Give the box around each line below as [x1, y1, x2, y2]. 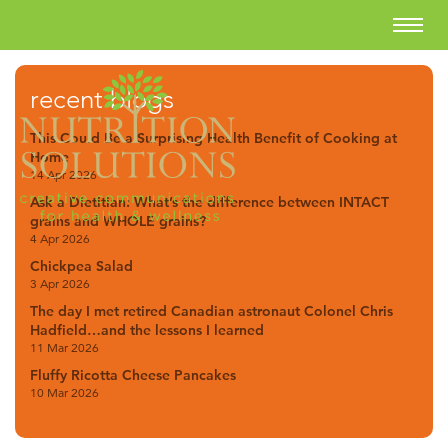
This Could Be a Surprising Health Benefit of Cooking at [30, 129, 397, 147]
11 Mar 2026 [30, 340, 99, 355]
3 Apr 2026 [30, 276, 90, 291]
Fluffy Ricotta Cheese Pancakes [30, 366, 236, 384]
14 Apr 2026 [30, 167, 97, 182]
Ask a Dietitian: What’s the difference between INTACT [30, 193, 389, 211]
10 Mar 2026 [30, 385, 99, 400]
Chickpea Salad [30, 257, 133, 275]
